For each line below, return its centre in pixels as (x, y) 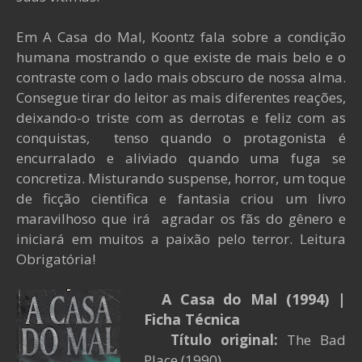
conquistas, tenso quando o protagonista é (181, 138)
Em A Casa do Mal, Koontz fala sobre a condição (181, 37)
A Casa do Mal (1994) (241, 299)
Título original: (229, 340)
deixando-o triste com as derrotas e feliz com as (181, 118)
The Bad (316, 340)
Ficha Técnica (192, 319)
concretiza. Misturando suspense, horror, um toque (181, 178)
